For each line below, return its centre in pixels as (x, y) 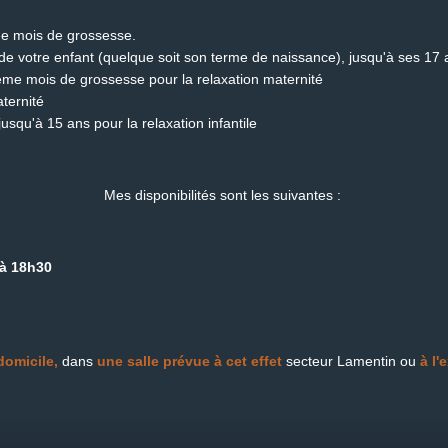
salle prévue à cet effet (206, 360)
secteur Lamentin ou (350, 360)
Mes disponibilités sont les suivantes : (224, 194)
